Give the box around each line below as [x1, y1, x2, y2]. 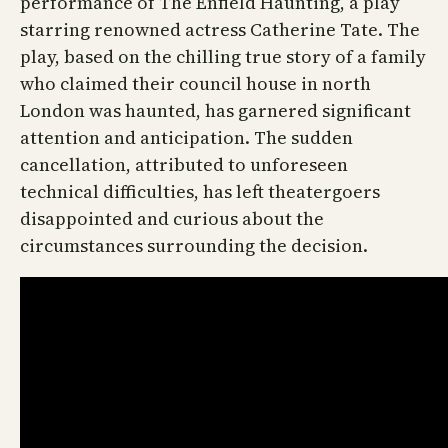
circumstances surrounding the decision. [20, 233, 368, 259]
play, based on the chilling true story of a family [20, 44, 426, 70]
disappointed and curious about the [20, 206, 324, 232]
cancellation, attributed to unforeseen [20, 152, 348, 178]
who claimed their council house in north [20, 71, 371, 97]
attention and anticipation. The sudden [20, 125, 353, 151]
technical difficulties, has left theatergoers [20, 179, 380, 205]
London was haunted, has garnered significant [20, 98, 411, 124]
